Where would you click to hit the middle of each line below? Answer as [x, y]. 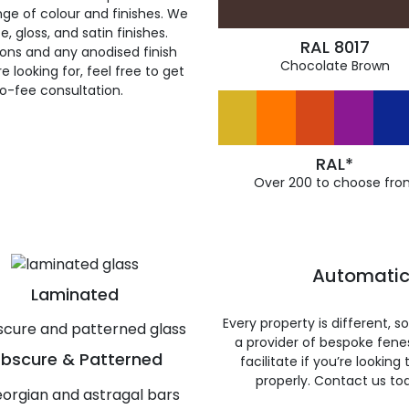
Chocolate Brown [335, 66]
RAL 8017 [335, 47]
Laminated [74, 294]
